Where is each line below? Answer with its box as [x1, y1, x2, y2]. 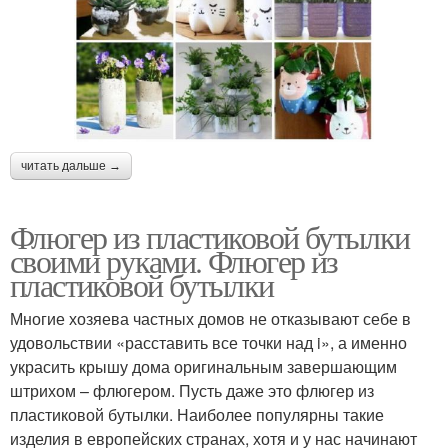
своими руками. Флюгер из [10, 239, 338, 283]
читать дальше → [21, 159, 121, 174]
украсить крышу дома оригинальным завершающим [10, 355, 397, 379]
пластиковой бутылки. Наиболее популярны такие [10, 403, 384, 427]
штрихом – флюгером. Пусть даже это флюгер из [10, 379, 374, 403]
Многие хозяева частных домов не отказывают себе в [10, 307, 411, 331]
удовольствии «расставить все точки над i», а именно [10, 331, 407, 355]
